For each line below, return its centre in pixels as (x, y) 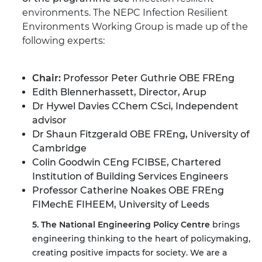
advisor (49, 120)
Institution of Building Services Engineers (130, 177)
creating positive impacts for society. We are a (130, 253)
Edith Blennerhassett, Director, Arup (119, 92)
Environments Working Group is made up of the (135, 27)
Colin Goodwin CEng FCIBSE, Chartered (127, 163)
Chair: (46, 78)
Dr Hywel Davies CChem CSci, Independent (135, 106)
